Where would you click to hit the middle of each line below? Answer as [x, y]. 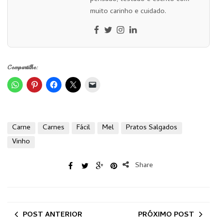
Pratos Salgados [152, 128]
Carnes [54, 128]
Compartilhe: [22, 67]
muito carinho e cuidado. [128, 11]
